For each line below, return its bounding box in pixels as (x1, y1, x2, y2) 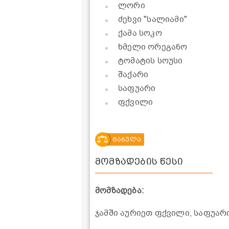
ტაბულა (112, 136, 141, 144)
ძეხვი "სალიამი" (118, 14, 187, 26)
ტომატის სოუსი (118, 55, 183, 67)
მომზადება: (95, 185, 144, 197)
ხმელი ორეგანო (118, 41, 188, 53)
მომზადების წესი (95, 156, 183, 167)
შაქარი (118, 69, 149, 81)
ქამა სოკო (118, 28, 162, 39)
